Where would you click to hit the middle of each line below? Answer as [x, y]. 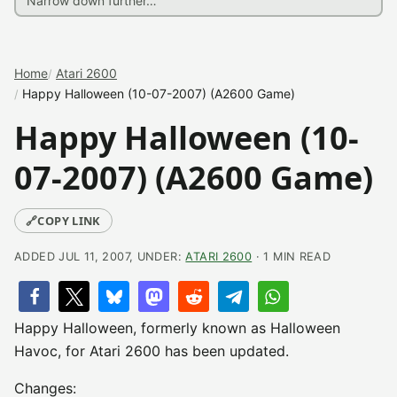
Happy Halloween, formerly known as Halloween [177, 328]
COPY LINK [69, 221]
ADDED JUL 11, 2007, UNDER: [100, 257]
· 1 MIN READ [292, 257]
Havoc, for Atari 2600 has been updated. [152, 351]
